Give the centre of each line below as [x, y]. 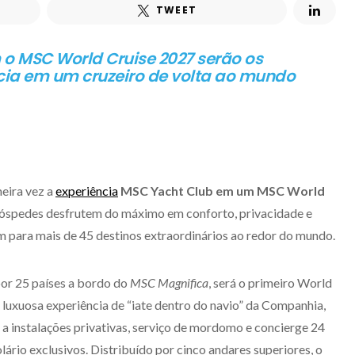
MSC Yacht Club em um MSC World [223, 191]
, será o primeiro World [270, 282]
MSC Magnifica [169, 282]
